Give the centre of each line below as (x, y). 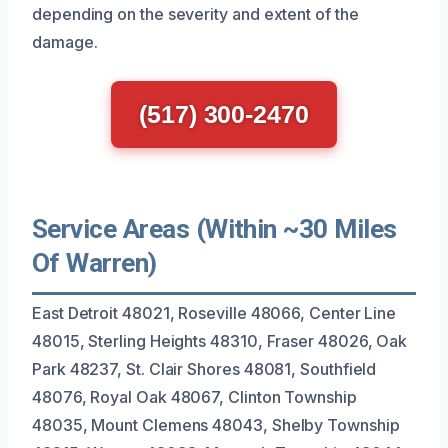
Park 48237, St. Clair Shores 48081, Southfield (204, 368)
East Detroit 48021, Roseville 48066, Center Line (214, 312)
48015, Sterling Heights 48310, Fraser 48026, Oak (220, 340)
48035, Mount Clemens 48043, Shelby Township (216, 424)
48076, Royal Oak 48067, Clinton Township (194, 396)
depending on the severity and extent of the (195, 13)
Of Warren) (94, 262)
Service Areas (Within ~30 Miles (214, 228)
